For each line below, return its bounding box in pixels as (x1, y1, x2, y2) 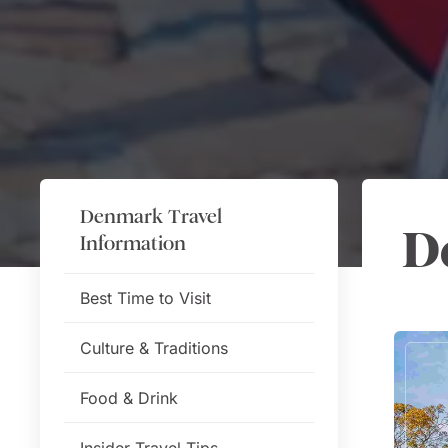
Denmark (80, 205, 163, 229)
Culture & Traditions (80, 337, 228, 358)
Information (80, 232, 186, 256)
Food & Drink (80, 387, 178, 408)
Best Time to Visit (80, 288, 211, 309)
